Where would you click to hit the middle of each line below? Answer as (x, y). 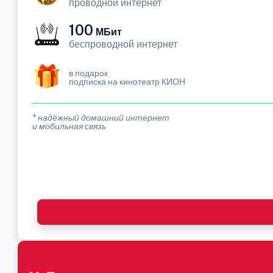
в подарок (88, 73)
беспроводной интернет (123, 44)
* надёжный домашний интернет (101, 118)
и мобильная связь (69, 126)
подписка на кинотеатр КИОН (127, 82)
